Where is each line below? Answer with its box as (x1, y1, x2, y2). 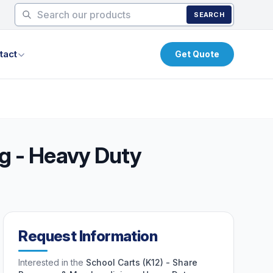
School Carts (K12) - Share (86, 257, 198, 268)
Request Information (18, 227, 157, 245)
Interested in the (18, 257, 87, 268)
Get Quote (175, 49, 219, 59)
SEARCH (194, 10, 224, 19)
